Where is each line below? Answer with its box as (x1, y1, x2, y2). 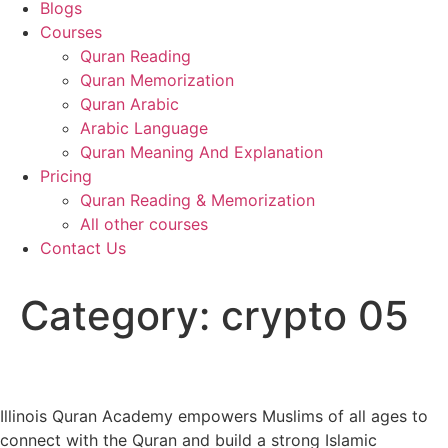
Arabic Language (80, 118, 208, 138)
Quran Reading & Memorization (80, 190, 315, 210)
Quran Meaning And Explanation (80, 142, 323, 162)
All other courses (80, 214, 208, 234)
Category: (20, 291, 221, 340)
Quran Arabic (80, 94, 184, 114)
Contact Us (40, 238, 126, 258)
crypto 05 (221, 291, 409, 340)
